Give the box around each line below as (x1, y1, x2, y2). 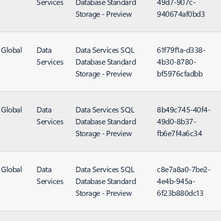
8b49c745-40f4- (157, 104, 211, 114)
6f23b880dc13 (157, 187, 204, 198)
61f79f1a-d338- (157, 44, 206, 55)
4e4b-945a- (157, 176, 195, 186)
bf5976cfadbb (157, 68, 203, 78)
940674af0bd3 (157, 8, 205, 19)
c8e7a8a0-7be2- (157, 164, 211, 174)
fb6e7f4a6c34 (157, 128, 202, 138)
